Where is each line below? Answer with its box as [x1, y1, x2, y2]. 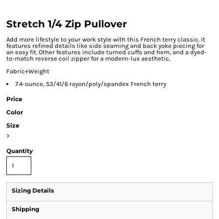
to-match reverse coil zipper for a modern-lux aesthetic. [6, 55, 170, 62]
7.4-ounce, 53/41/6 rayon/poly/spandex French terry [15, 80, 166, 88]
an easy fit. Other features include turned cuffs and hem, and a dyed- [6, 48, 207, 56]
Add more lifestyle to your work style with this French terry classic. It [6, 36, 205, 43]
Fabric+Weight [6, 67, 49, 75]
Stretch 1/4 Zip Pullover [6, 18, 127, 30]
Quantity [6, 147, 33, 154]
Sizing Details [12, 187, 54, 194]
